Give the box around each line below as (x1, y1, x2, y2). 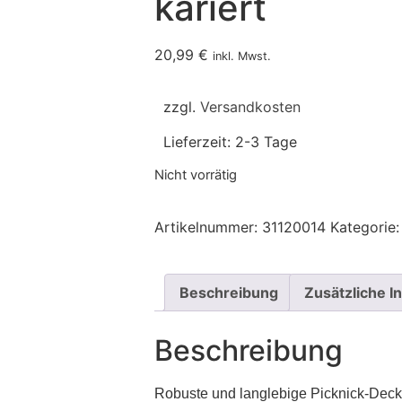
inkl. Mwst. (213, 49, 271, 63)
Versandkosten (200, 98, 301, 117)
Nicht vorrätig (154, 167, 237, 184)
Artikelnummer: (154, 217, 262, 236)
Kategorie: (330, 217, 399, 236)
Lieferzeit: (163, 132, 235, 151)
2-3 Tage (235, 132, 297, 151)
